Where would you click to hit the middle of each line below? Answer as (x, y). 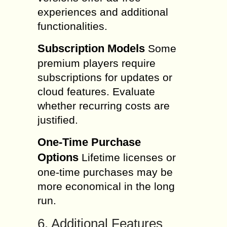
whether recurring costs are (104, 106)
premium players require (97, 63)
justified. (58, 120)
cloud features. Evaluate (96, 91)
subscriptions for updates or (105, 77)
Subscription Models (91, 48)
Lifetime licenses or (127, 157)
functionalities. (72, 26)
